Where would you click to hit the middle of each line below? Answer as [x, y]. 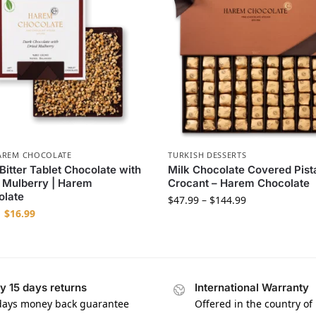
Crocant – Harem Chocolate [239, 183]
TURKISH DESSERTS [207, 155]
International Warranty [252, 288]
